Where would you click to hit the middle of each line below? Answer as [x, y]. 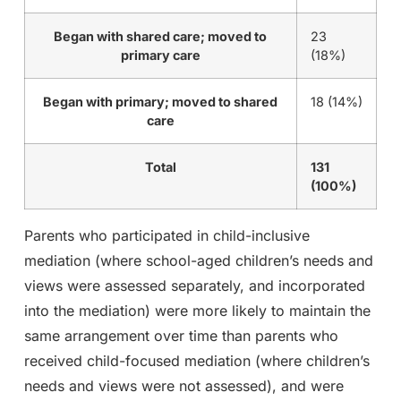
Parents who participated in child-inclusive [166, 236]
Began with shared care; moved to [161, 37]
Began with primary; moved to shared [161, 102]
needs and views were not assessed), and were [183, 386]
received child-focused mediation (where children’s [196, 361]
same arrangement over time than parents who [181, 336]
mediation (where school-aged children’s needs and [198, 261]
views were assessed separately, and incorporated [194, 286]
